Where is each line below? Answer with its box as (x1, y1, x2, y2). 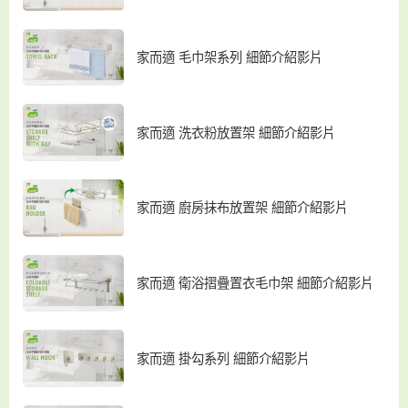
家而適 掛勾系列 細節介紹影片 (137, 351, 311, 366)
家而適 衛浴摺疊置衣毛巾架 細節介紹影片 (137, 276, 374, 291)
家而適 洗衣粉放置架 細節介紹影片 (137, 125, 336, 140)
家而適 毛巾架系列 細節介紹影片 (137, 50, 323, 65)
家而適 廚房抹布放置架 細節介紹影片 (137, 200, 349, 216)
